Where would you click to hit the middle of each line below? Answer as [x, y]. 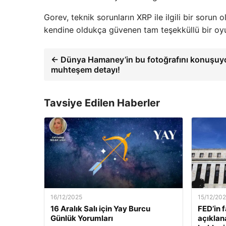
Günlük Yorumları [82, 218]
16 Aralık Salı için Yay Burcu [100, 208]
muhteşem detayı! [86, 69]
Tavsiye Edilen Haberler [102, 103]
